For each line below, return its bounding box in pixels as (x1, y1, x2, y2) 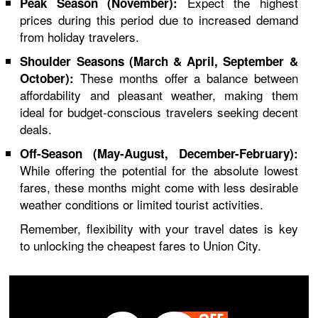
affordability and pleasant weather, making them (20, 86, 298, 104)
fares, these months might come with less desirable (20, 178, 298, 196)
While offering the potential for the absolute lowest (20, 161, 298, 179)
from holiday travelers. (20, 28, 140, 45)
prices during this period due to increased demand (20, 11, 298, 28)
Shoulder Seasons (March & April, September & (20, 53, 298, 70)
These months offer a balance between (74, 69, 298, 87)
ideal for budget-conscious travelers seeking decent (20, 103, 298, 121)
